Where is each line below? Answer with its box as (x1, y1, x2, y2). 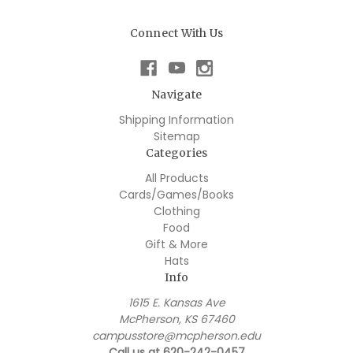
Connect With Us (129, 25, 224, 40)
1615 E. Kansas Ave (128, 295, 225, 311)
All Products (144, 170, 209, 187)
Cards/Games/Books (119, 187, 234, 203)
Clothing (153, 203, 200, 220)
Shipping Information (119, 112, 234, 128)
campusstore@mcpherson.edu (92, 328, 261, 344)
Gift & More (145, 236, 208, 253)
